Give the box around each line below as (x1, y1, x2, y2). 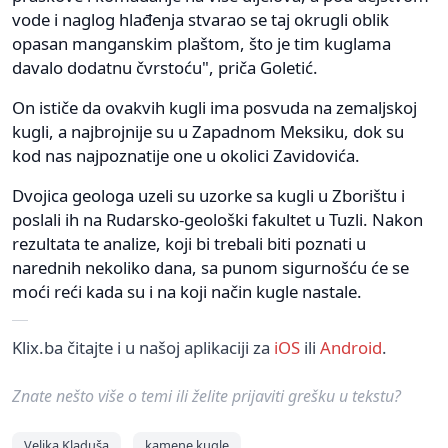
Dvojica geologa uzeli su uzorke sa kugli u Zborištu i (12, 184, 405, 208)
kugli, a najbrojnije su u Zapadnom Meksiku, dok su (12, 120, 404, 144)
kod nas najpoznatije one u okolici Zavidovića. (12, 144, 360, 168)
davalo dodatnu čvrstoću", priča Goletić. (12, 56, 318, 80)
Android (320, 336, 382, 360)
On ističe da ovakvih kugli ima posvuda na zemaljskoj (12, 96, 417, 120)
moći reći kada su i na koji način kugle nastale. (12, 280, 362, 304)
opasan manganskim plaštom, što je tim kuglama (12, 32, 391, 56)
